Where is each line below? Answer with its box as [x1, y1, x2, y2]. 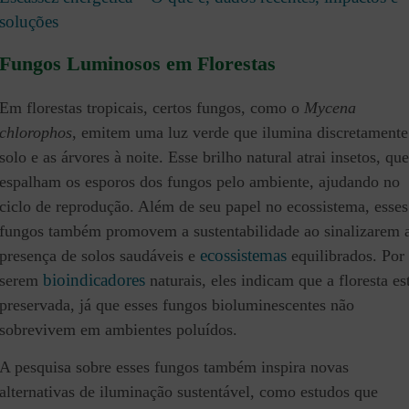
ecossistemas [200, 245, 287, 265]
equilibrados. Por [287, 246, 404, 265]
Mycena [304, 98, 356, 117]
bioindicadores [43, 269, 145, 289]
